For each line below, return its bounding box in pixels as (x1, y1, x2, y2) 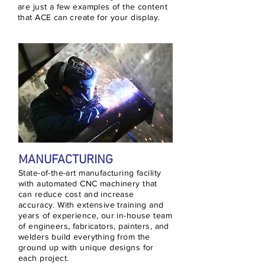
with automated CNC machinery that (18, 179, 157, 188)
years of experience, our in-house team (18, 211, 172, 220)
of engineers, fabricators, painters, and (18, 221, 169, 231)
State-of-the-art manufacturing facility (18, 168, 161, 177)
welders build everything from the (18, 232, 150, 241)
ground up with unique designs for (18, 243, 154, 252)
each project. (18, 253, 69, 263)
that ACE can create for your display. (18, 12, 160, 22)
